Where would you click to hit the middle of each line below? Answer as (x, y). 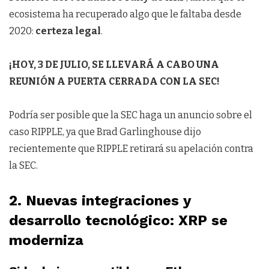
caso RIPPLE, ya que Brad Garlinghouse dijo (105, 132)
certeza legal (68, 31)
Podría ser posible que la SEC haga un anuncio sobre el (131, 115)
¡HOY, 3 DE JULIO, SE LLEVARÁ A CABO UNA (114, 65)
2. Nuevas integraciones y (100, 201)
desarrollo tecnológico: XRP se (118, 221)
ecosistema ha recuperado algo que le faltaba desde (125, 14)
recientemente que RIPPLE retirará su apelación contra (131, 149)
